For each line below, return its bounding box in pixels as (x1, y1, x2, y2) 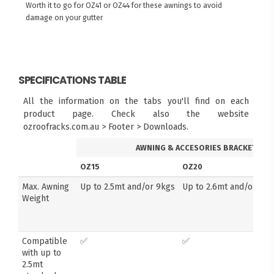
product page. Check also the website (23, 108, 250, 120)
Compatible (22, 235, 68, 246)
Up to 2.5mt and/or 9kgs (80, 181, 176, 192)
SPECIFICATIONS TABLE (18, 72, 127, 87)
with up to (22, 247, 62, 258)
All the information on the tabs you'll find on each (23, 95, 250, 107)
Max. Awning (22, 181, 70, 192)
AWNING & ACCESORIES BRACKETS (135, 143, 261, 152)
